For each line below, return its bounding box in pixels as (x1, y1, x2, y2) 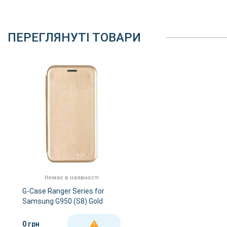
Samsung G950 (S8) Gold (22, 197, 103, 205)
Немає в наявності (44, 174, 99, 181)
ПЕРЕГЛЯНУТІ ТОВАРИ (8, 30, 141, 45)
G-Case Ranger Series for (22, 186, 104, 195)
